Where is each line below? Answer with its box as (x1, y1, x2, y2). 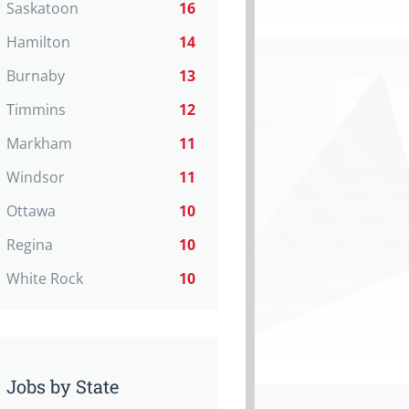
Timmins (6, 100, 66, 120)
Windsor (6, 167, 65, 187)
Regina (6, 235, 53, 255)
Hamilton (6, 32, 70, 52)
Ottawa (6, 201, 56, 221)
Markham (6, 133, 72, 153)
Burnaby (6, 66, 65, 86)
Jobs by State (6, 374, 119, 398)
